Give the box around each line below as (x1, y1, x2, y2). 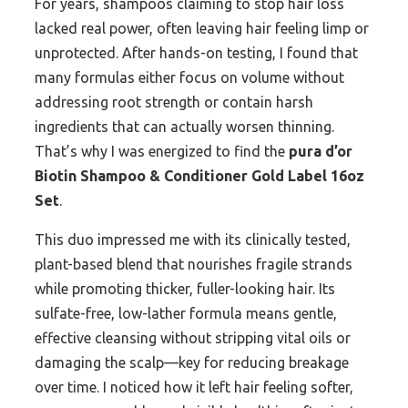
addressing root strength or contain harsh (35, 94, 313, 111)
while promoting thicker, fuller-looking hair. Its (35, 280, 335, 298)
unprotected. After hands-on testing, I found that (35, 45, 358, 62)
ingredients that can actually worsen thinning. (35, 118, 334, 136)
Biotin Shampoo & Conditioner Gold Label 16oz (35, 168, 364, 185)
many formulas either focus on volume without (35, 69, 344, 87)
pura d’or (289, 143, 352, 160)
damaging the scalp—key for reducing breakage (35, 354, 349, 372)
